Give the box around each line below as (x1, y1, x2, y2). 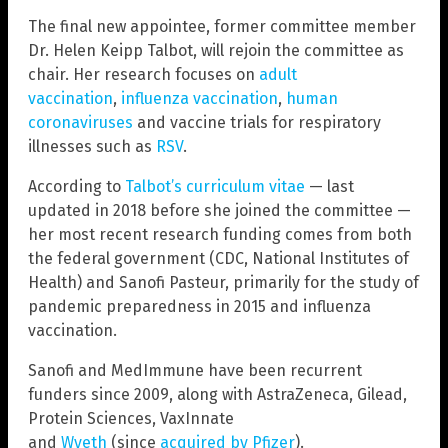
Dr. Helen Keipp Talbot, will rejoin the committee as (28, 40, 404, 60)
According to (28, 176, 125, 196)
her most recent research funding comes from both (28, 224, 412, 244)
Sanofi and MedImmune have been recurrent (28, 360, 362, 380)
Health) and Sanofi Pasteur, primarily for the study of (28, 272, 419, 292)
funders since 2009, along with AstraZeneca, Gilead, (28, 384, 407, 404)
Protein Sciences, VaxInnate (28, 408, 234, 428)
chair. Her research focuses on (28, 64, 259, 84)
